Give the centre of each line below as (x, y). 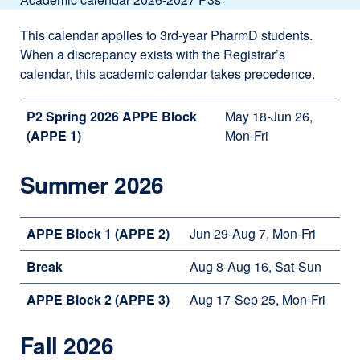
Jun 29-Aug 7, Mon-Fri (253, 233)
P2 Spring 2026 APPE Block (112, 116)
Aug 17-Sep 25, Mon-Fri (258, 299)
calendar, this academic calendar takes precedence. (168, 74)
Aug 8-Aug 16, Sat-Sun (256, 266)
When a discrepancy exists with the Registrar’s (153, 54)
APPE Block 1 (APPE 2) (98, 233)
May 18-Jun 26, (269, 116)
